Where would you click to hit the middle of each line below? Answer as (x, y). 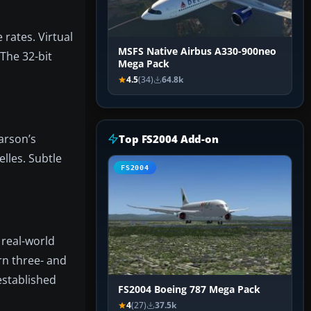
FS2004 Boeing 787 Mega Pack (189, 290)
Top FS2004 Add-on (169, 139)
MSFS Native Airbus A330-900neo (197, 52)
